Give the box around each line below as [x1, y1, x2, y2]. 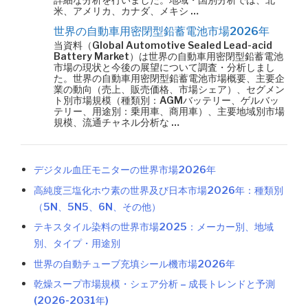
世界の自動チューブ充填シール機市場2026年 [34, 257, 236, 270]
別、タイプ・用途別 [34, 237, 121, 250]
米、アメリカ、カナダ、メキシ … [54, 5, 199, 16]
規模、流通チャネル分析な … [54, 116, 179, 128]
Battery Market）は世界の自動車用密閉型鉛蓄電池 [54, 50, 283, 62]
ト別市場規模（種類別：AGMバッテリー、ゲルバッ [54, 94, 279, 106]
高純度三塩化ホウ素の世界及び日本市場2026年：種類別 [34, 184, 284, 197]
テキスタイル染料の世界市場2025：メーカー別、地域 [34, 221, 274, 234]
